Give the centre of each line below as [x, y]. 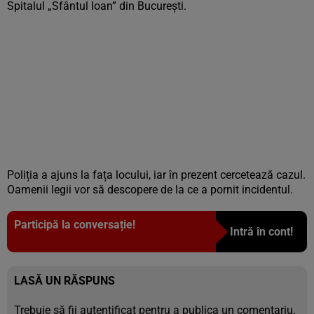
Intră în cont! [261, 232]
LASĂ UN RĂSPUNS [64, 281]
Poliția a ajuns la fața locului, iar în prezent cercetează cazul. [156, 175]
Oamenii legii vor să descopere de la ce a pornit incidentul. [150, 190]
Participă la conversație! [75, 225]
